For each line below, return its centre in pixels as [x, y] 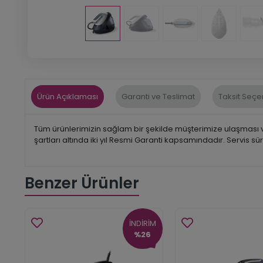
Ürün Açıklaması [68, 96]
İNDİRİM [142, 223]
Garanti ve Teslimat [158, 96]
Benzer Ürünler [82, 183]
